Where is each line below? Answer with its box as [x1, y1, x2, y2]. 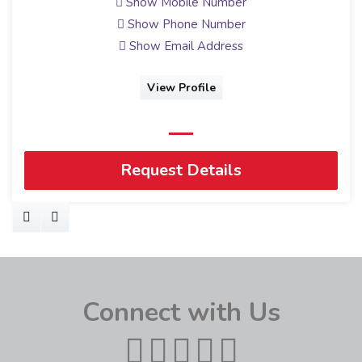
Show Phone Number [124, 15, 246, 32]
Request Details [120, 158, 242, 181]
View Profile [146, 80, 216, 96]
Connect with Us [82, 294, 280, 330]
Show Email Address [126, 37, 243, 54]
